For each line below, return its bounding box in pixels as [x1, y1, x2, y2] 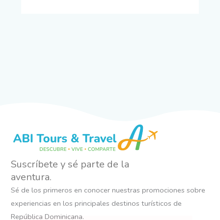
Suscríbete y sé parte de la [11, 157, 130, 171]
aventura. [11, 170, 52, 184]
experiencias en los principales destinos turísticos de [11, 198, 182, 208]
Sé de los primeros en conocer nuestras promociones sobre [11, 185, 206, 195]
